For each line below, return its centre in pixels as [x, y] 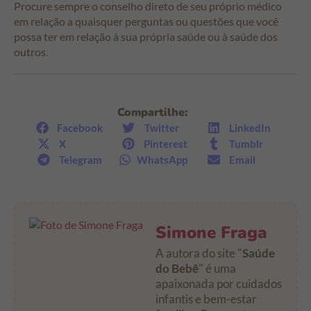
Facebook [79, 127]
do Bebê [177, 269]
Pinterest [166, 143]
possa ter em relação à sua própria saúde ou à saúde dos [146, 36]
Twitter [161, 127]
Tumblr [246, 143]
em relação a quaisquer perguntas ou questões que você [146, 21]
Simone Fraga [211, 233]
